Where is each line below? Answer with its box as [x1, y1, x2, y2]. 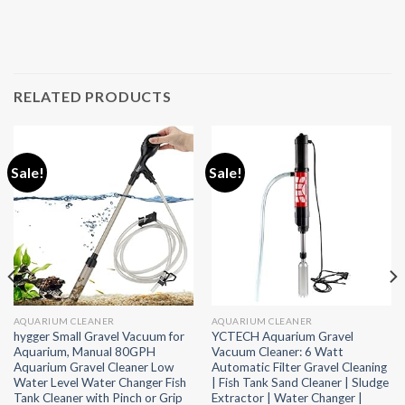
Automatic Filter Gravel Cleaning [211, 359, 387, 374]
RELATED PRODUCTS [14, 88, 172, 105]
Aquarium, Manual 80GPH [13, 344, 155, 359]
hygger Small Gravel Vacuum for [13, 328, 184, 344]
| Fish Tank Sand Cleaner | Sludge [211, 374, 389, 390]
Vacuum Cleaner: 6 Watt [211, 344, 344, 359]
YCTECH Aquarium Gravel [211, 328, 353, 344]
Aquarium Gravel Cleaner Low [13, 359, 174, 374]
